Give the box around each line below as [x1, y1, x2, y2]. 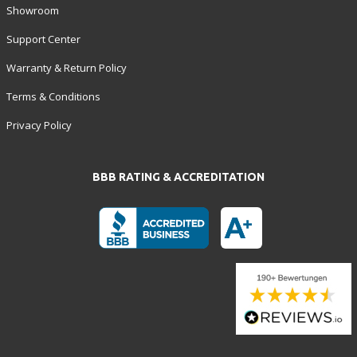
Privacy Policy [6, 118, 72, 133]
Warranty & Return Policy [6, 61, 127, 76]
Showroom [6, 3, 59, 18]
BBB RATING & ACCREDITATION [92, 171, 265, 184]
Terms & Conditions [6, 89, 100, 104]
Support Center [6, 32, 80, 47]
